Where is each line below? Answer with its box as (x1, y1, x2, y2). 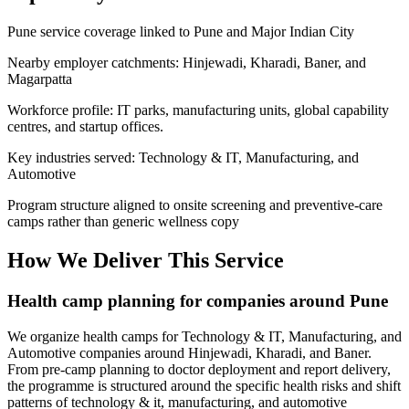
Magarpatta (7, 71, 72, 88)
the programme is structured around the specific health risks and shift (7, 377, 401, 393)
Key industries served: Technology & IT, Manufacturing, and (7, 150, 359, 166)
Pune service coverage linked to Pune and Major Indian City (7, 24, 354, 40)
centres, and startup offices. (7, 119, 163, 135)
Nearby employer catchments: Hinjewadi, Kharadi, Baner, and (7, 55, 366, 71)
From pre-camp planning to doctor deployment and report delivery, (7, 361, 391, 377)
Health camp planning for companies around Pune (7, 291, 388, 311)
